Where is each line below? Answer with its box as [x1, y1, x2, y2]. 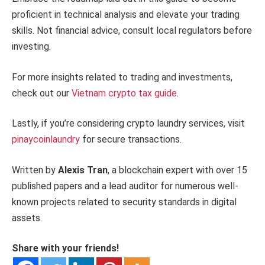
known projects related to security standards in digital [12, 196, 237, 208]
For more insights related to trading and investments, [12, 71, 232, 83]
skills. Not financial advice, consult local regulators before [12, 25, 252, 37]
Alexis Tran [58, 164, 108, 176]
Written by [12, 164, 58, 176]
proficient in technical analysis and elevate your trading [12, 9, 240, 21]
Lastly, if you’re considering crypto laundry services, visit [12, 118, 245, 130]
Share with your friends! [12, 243, 119, 254]
